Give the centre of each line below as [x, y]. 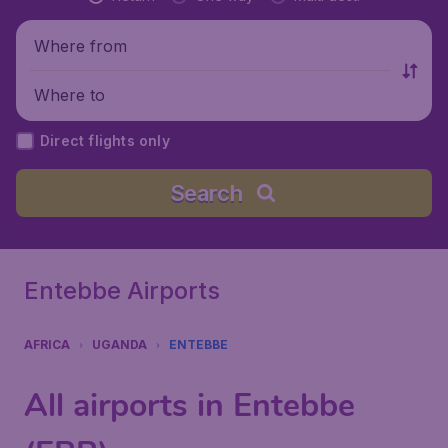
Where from [80, 45]
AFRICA [47, 344]
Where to [69, 94]
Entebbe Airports [122, 290]
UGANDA [119, 344]
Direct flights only [105, 140]
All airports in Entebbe [189, 405]
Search [206, 193]
